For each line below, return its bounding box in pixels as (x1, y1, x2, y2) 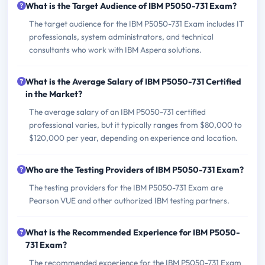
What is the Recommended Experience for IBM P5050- (25, 227, 240, 238)
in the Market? (25, 89, 82, 100)
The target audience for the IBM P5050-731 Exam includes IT (29, 18, 244, 30)
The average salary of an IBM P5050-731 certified (29, 106, 206, 118)
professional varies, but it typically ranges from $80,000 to (29, 119, 242, 131)
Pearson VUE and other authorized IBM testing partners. (29, 195, 230, 206)
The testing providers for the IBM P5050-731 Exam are (29, 182, 223, 193)
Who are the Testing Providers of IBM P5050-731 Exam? (25, 164, 244, 176)
